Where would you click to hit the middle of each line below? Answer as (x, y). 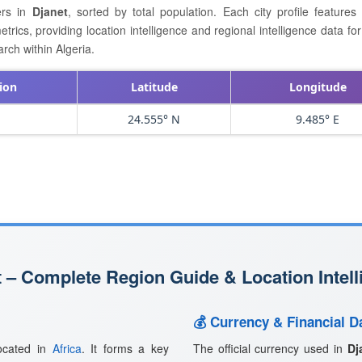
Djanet (50, 11)
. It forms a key (125, 348)
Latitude (154, 87)
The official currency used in (270, 348)
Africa (67, 348)
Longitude (318, 87)
